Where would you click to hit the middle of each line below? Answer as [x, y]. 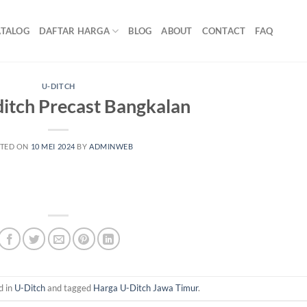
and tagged [69, 287]
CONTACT [224, 31]
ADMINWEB [111, 146]
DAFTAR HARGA [74, 31]
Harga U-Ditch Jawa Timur [145, 287]
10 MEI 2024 [53, 146]
